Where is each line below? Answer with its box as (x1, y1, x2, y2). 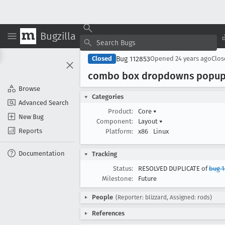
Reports (19, 127, 42, 135)
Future (138, 175, 157, 182)
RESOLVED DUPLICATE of (138, 165, 209, 172)
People (92, 193, 113, 201)
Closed (92, 55, 112, 62)
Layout (138, 118, 159, 125)
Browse (19, 84, 40, 92)
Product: (108, 107, 133, 115)
